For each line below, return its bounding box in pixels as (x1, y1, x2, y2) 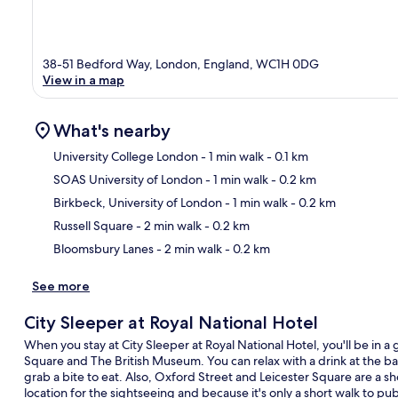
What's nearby (53, 119, 171, 141)
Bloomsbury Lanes (53, 240, 154, 257)
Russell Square (53, 217, 133, 234)
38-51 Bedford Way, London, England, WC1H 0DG (43, 55, 319, 72)
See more (32, 277, 90, 294)
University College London (53, 147, 198, 164)
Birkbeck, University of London (53, 194, 222, 211)
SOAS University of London (53, 171, 203, 187)
